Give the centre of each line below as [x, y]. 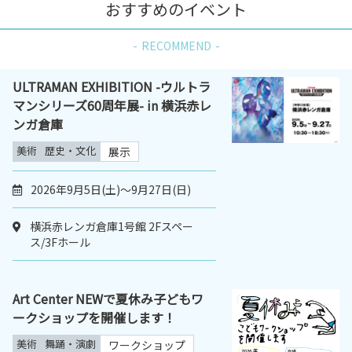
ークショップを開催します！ [94, 318]
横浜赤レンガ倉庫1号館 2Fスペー [112, 227]
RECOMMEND [176, 46]
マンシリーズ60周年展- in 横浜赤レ [112, 106]
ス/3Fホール [60, 242]
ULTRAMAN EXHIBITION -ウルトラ [112, 87]
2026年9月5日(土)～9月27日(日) [111, 190]
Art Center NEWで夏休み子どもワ [108, 299]
